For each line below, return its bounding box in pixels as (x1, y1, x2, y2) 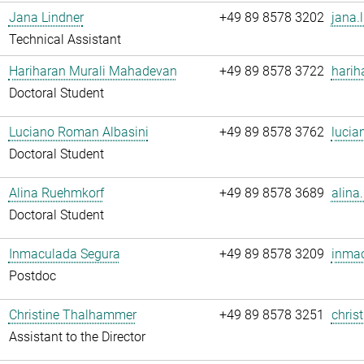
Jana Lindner (8, 9, 84, 25)
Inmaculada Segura (8, 246, 120, 262)
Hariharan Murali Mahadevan (8, 63, 177, 80)
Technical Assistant (8, 31, 121, 47)
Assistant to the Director (8, 329, 145, 345)
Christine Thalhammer (8, 307, 136, 323)
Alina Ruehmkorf (8, 185, 104, 201)
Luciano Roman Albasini (8, 124, 149, 141)
